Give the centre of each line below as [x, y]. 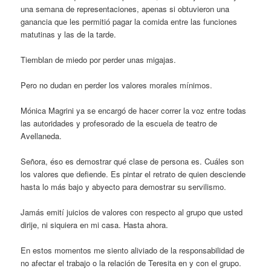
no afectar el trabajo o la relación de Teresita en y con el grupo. [131, 263]
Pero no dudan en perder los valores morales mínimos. [117, 85]
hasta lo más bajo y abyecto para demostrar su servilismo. [124, 187]
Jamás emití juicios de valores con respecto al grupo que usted [132, 212]
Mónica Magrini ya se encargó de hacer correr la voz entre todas [134, 111]
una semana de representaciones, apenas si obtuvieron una [125, 8]
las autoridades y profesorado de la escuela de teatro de [119, 123]
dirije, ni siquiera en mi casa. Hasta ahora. [95, 225]
